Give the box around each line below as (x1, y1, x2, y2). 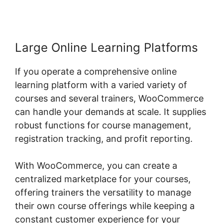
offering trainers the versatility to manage (15, 187, 191, 198)
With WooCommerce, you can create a (15, 160, 177, 171)
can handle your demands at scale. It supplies (15, 107, 206, 117)
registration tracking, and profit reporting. (15, 133, 193, 144)
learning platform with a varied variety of (15, 80, 187, 91)
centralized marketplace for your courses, (15, 174, 191, 185)
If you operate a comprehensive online (15, 66, 177, 77)
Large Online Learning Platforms (15, 40, 198, 55)
